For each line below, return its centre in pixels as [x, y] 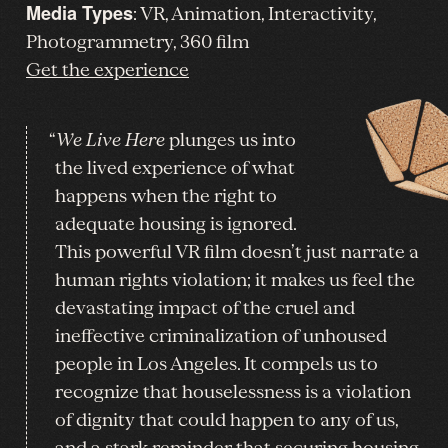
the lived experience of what [175, 167]
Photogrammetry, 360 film [137, 41]
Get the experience [107, 69]
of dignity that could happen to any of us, [226, 419]
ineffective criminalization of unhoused [221, 335]
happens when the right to [166, 195]
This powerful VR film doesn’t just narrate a [237, 251]
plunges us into [230, 139]
